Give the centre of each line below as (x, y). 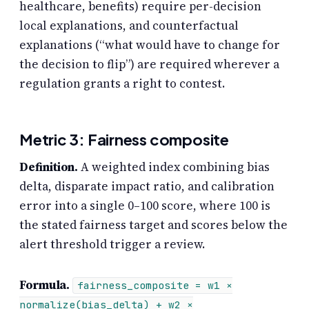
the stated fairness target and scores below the (153, 225)
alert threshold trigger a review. (112, 245)
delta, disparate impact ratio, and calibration (147, 187)
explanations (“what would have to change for (150, 44)
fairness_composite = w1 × (155, 286)
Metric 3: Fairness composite (124, 139)
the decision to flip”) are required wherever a (149, 64)
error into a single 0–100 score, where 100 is (145, 206)
